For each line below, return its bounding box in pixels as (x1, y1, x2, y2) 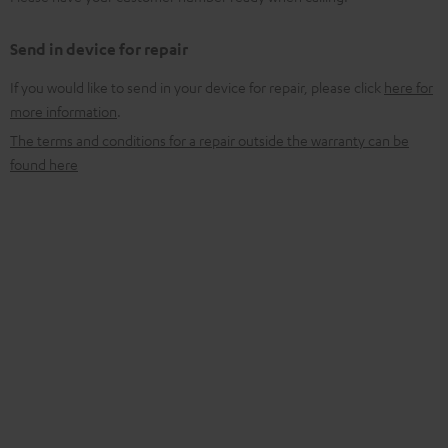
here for (384, 78, 433, 96)
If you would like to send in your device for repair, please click (10, 78, 384, 96)
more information (10, 102, 117, 120)
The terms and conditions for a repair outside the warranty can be (10, 131, 409, 149)
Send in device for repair (10, 39, 188, 59)
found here (10, 155, 78, 173)
